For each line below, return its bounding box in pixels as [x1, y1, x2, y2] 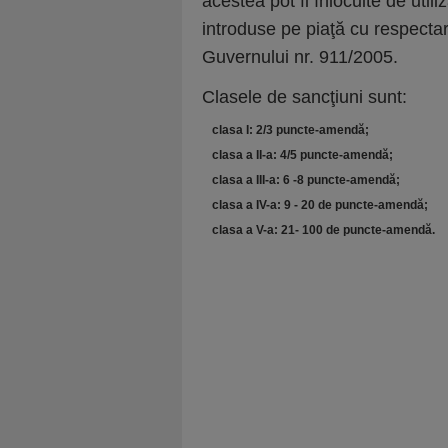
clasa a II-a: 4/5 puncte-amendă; [212, 148, 393, 162]
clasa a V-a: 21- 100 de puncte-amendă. [212, 223, 435, 237]
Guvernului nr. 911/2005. [202, 47, 398, 67]
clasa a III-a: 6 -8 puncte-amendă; [212, 173, 400, 187]
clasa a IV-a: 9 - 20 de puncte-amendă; [212, 198, 428, 212]
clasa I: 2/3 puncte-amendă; [212, 123, 369, 137]
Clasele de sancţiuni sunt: [202, 87, 407, 107]
